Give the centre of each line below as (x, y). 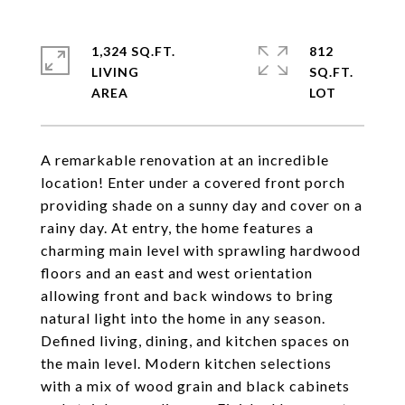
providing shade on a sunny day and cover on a (202, 205)
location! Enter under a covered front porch (193, 182)
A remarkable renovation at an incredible (185, 160)
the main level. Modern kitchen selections (186, 363)
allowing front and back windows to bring (187, 295)
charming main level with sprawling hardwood (201, 250)
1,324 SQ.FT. (133, 51)
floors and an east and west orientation (177, 273)
